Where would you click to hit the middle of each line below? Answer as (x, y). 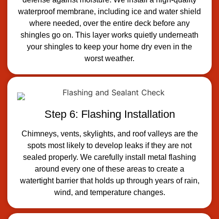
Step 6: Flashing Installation (109, 114)
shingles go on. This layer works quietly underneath (109, 35)
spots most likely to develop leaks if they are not (109, 145)
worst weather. (109, 58)
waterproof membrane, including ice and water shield (109, 11)
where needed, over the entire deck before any (109, 23)
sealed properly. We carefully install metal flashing (109, 157)
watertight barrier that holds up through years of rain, (109, 180)
